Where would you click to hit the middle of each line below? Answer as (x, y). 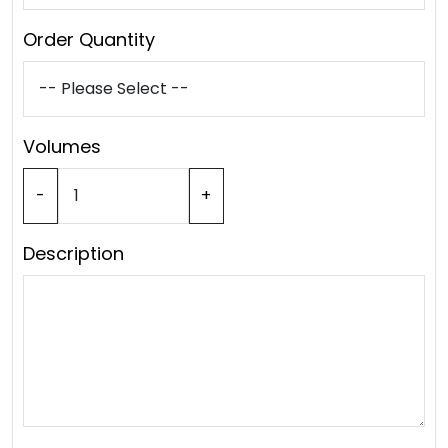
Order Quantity (89, 39)
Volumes (62, 146)
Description (73, 253)
